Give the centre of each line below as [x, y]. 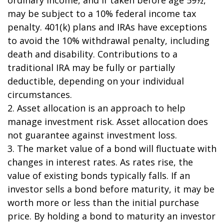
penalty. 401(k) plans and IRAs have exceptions [107, 27]
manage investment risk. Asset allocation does [108, 121]
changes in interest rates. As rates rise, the [100, 162]
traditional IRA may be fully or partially [91, 67]
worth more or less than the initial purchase [103, 202]
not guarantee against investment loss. [92, 135]
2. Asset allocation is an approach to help [96, 108]
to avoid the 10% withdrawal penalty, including [108, 40]
